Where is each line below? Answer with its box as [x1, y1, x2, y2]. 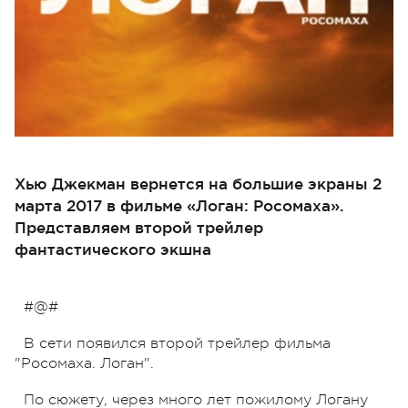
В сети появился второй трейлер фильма [24, 334, 331, 352]
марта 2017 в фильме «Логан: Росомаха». [15, 196, 344, 214]
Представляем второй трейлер [15, 218, 263, 236]
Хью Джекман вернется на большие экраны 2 [15, 174, 382, 192]
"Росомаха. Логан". [15, 354, 154, 372]
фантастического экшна [15, 240, 211, 258]
